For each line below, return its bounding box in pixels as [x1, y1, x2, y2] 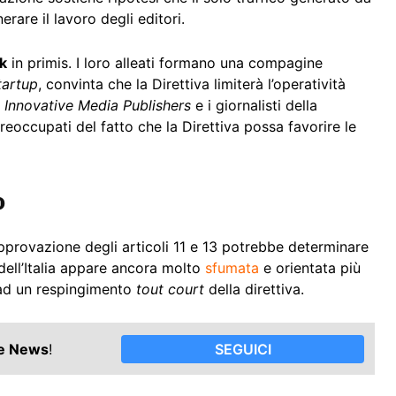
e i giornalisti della [191, 96, 317, 115]
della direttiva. [204, 280, 304, 299]
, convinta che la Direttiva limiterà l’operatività [38, 75, 346, 94]
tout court [136, 280, 204, 299]
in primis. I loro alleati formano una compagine [7, 54, 323, 72]
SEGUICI [214, 339, 271, 358]
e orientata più [259, 259, 361, 278]
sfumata [205, 259, 259, 278]
